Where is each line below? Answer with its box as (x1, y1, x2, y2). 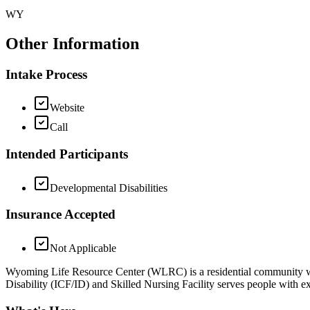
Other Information (6, 34, 139, 53)
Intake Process (6, 66, 87, 82)
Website (50, 102, 84, 114)
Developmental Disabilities (50, 181, 167, 194)
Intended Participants (6, 147, 128, 161)
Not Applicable (50, 242, 116, 255)
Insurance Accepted (6, 207, 116, 222)
